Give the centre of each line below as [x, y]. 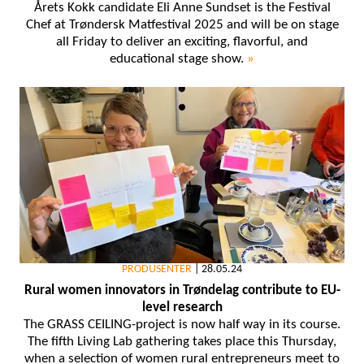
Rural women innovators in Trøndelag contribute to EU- [182, 291]
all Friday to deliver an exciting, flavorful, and [182, 42]
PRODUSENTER [157, 270]
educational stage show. [178, 59]
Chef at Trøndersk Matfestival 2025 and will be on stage [182, 25]
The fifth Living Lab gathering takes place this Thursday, [182, 342]
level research [182, 308]
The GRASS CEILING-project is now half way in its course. [182, 325]
